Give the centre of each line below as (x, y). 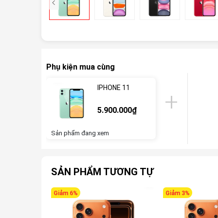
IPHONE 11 (113, 87)
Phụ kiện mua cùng (80, 67)
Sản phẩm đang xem (80, 133)
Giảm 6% (65, 193)
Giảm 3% (177, 193)
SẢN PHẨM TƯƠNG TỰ (102, 172)
